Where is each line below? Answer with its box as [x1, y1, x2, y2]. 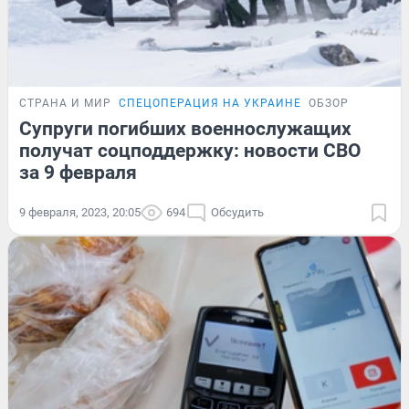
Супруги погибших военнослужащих [19, 117, 351, 140]
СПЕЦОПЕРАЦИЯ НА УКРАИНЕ [119, 96, 301, 110]
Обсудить [211, 204, 264, 219]
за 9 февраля [19, 161, 137, 184]
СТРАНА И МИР [19, 96, 111, 110]
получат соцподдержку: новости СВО [19, 139, 362, 162]
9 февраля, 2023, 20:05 [19, 204, 141, 219]
